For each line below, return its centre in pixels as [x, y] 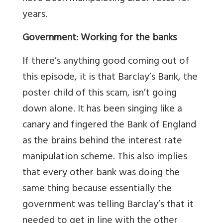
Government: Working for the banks [100, 39]
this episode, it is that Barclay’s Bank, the [110, 78]
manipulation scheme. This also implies [105, 158]
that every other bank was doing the [101, 174]
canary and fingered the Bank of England [109, 126]
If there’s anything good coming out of [106, 62]
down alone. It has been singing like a [102, 110]
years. [35, 15]
